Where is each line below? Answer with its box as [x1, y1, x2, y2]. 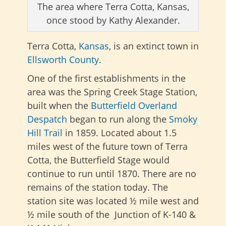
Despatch [27, 113, 67, 126]
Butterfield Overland [91, 99, 177, 112]
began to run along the [67, 113, 169, 126]
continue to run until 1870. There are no [27, 167, 196, 180]
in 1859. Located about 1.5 [63, 127, 177, 139]
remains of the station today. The [27, 181, 168, 194]
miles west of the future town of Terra [27, 140, 188, 153]
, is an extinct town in [109, 40, 199, 52]
